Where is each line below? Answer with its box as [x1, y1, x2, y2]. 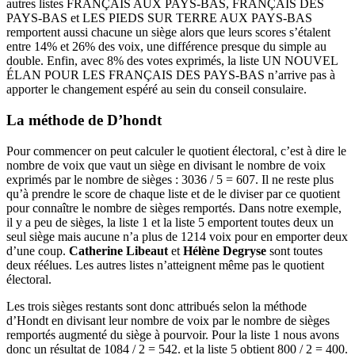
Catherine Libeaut [69, 243, 168, 258]
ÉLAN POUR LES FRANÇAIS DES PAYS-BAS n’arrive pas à [6, 68, 335, 82]
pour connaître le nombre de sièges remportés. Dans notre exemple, [6, 200, 342, 215]
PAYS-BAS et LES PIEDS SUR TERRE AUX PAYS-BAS [6, 11, 312, 25]
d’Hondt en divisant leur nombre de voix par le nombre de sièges [6, 313, 330, 327]
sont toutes [266, 243, 323, 258]
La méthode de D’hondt [6, 111, 162, 128]
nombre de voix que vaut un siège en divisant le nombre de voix [6, 158, 326, 172]
